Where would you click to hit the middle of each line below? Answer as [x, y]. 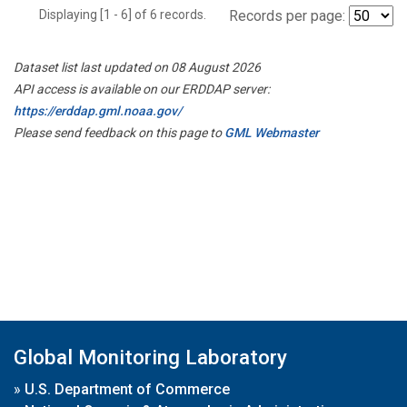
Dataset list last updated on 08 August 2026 [137, 67]
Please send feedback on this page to [119, 132]
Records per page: [287, 15]
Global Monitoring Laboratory [150, 357]
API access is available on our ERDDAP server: [142, 89]
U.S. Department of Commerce [127, 389]
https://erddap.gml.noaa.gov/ [98, 110]
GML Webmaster [272, 132]
